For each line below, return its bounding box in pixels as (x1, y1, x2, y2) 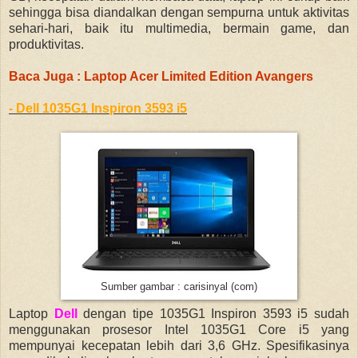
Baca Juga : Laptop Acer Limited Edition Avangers (9, 70, 313, 84)
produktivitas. (9, 38, 84, 52)
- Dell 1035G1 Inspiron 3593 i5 (9, 101, 187, 116)
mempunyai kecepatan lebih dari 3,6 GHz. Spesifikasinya (9, 339, 349, 353)
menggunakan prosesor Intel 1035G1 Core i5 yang (9, 323, 349, 337)
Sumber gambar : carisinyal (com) (101, 281, 257, 293)
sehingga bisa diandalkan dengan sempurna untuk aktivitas (9, 6, 349, 20)
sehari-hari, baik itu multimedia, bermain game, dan (9, 22, 349, 36)
